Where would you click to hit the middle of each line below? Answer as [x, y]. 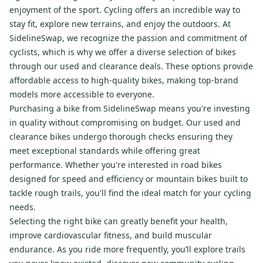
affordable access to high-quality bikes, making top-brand [124, 80]
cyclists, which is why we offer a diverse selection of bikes [123, 52]
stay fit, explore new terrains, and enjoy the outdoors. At [120, 24]
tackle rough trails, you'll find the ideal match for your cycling [130, 193]
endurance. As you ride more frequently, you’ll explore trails [127, 249]
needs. [23, 207]
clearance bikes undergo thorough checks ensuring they [121, 137]
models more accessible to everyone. [82, 95]
